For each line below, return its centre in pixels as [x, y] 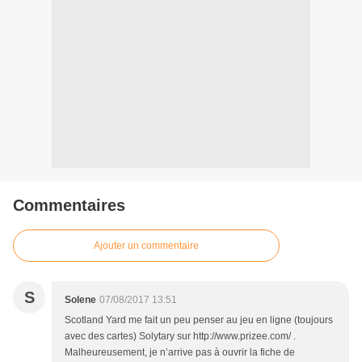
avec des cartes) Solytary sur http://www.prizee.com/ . [180, 337]
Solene [80, 300]
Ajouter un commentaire [146, 246]
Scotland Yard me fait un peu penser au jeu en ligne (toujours [199, 320]
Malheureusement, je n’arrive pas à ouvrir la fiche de [180, 353]
